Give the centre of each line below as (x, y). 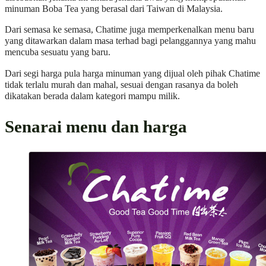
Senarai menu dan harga (96, 126)
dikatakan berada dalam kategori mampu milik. (92, 96)
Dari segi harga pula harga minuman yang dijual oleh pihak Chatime (132, 73)
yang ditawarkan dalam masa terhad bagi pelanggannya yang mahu (130, 41)
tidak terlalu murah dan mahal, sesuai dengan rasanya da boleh (121, 85)
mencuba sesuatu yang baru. (58, 53)
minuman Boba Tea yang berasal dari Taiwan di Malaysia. (114, 9)
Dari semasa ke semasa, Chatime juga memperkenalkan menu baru (129, 30)
